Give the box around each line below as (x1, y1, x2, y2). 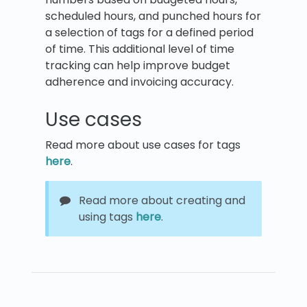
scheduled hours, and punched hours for (45, 8, 261, 25)
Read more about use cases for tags (45, 137, 241, 153)
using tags (79, 209, 136, 225)
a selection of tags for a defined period (45, 25, 254, 41)
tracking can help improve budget (45, 58, 230, 74)
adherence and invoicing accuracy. (45, 74, 234, 90)
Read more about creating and (79, 193, 245, 209)
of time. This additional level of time (45, 41, 234, 58)
